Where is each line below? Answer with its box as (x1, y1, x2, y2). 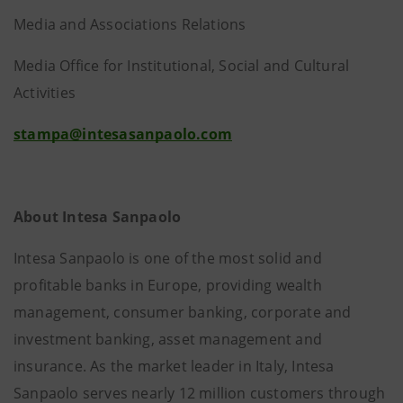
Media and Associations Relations (13, 14, 246, 34)
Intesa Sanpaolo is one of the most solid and (13, 248, 322, 268)
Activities (13, 83, 76, 103)
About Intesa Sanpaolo (13, 207, 185, 227)
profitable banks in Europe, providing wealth (13, 275, 322, 295)
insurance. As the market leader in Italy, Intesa (13, 356, 335, 376)
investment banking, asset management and (13, 329, 323, 349)
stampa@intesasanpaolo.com (13, 124, 232, 144)
